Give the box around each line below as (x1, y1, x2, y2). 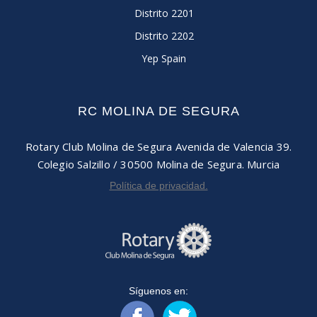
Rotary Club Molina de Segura (25, 139, 173, 154)
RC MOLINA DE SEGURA (77, 104, 240, 118)
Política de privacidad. (109, 180, 208, 191)
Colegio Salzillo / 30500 (37, 157, 154, 171)
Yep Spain (142, 52, 186, 65)
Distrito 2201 (134, 6, 194, 20)
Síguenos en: (129, 285, 188, 296)
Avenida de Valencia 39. (172, 139, 292, 154)
